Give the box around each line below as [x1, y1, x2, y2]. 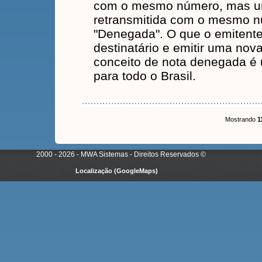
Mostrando [225, 116, 257, 123]
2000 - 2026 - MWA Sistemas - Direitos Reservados [36, 150, 199, 158]
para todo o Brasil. [94, 69, 196, 82]
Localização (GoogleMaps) [75, 167, 158, 174]
